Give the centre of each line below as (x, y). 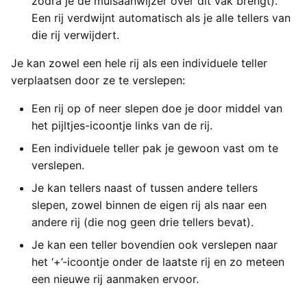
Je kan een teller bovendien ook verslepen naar (155, 244)
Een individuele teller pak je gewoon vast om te (155, 148)
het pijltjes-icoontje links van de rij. (122, 125)
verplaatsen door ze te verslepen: (98, 80)
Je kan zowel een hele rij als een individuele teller (139, 63)
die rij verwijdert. (75, 35)
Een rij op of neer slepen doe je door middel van (157, 108)
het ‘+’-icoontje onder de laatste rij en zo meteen (158, 261)
